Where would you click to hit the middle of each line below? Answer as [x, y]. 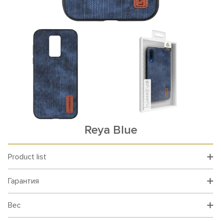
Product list [27, 157]
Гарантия [23, 181]
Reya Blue [110, 130]
